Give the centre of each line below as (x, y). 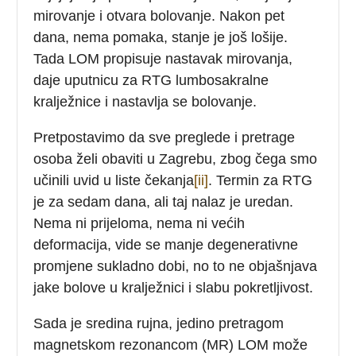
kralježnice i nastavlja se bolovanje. (145, 101)
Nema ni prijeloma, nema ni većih (139, 223)
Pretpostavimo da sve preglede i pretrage (164, 137)
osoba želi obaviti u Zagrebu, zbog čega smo (176, 159)
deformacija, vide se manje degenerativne (166, 244)
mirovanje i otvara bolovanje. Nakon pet (159, 15)
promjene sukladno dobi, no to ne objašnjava (176, 266)
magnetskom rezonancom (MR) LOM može (171, 344)
